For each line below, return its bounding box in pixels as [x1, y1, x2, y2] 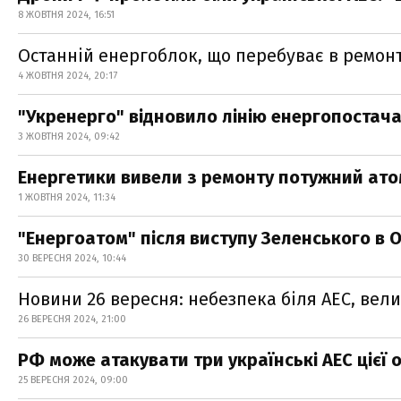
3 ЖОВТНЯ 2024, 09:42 [18, 131, 120, 142]
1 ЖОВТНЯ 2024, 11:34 [18, 192, 115, 203]
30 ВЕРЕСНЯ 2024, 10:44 [18, 252, 126, 264]
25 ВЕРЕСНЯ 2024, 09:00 [18, 374, 128, 386]
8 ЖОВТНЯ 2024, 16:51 [18, 9, 115, 21]
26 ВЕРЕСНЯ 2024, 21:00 [18, 313, 126, 325]
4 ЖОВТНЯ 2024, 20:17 [18, 70, 117, 81]
